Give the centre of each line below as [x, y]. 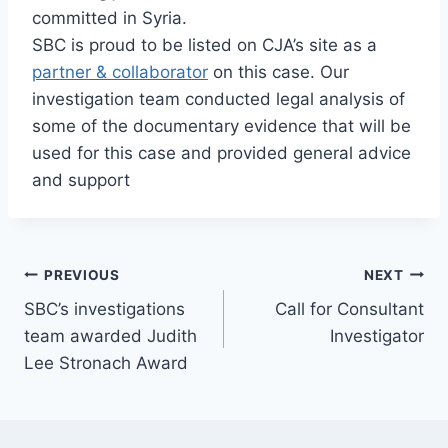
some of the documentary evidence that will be [221, 126]
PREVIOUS [82, 274]
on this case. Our [278, 72]
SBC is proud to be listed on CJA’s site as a [204, 45]
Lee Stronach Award [106, 363]
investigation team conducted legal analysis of [218, 99]
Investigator [377, 336]
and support [81, 180]
